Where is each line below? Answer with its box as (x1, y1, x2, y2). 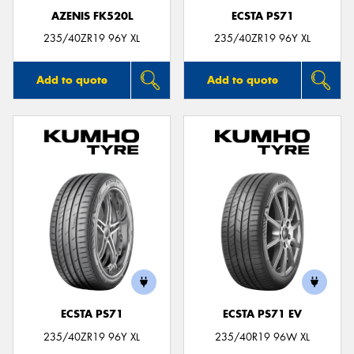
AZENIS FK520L (51, 9, 133, 23)
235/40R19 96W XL (215, 330, 310, 344)
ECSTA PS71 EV (223, 307, 302, 322)
